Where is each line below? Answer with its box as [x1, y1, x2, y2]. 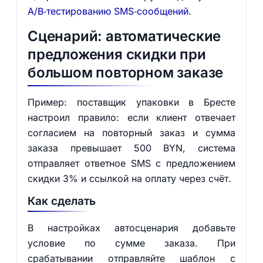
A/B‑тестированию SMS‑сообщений [27, 5, 188, 17]
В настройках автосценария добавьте [27, 222, 236, 234]
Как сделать [27, 194, 96, 208]
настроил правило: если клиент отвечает [27, 112, 236, 123]
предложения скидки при [27, 46, 206, 63]
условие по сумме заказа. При [27, 237, 236, 249]
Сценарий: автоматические [27, 28, 221, 45]
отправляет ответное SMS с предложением [27, 157, 236, 169]
